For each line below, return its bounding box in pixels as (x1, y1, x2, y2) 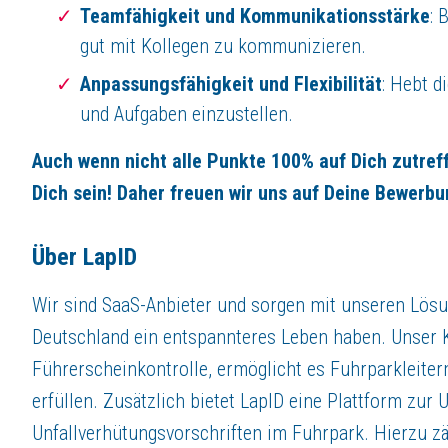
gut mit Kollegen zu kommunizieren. (80, 33, 366, 58)
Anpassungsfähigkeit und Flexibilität (80, 71, 382, 96)
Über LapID (32, 242, 137, 271)
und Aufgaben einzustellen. (80, 101, 293, 126)
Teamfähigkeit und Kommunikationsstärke (80, 3, 430, 28)
